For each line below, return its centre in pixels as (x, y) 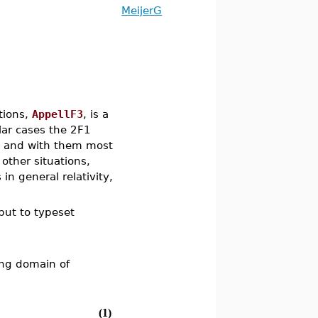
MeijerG (142, 10)
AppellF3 (58, 114)
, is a (96, 114)
